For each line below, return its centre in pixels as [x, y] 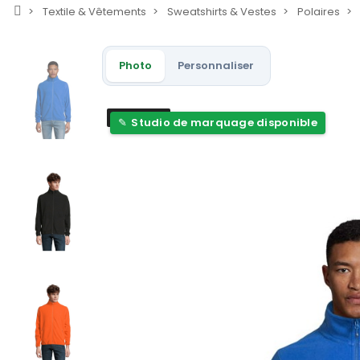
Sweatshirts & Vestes [222, 12]
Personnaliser [216, 66]
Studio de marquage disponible [224, 123]
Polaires [319, 12]
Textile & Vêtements [94, 12]
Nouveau [139, 118]
